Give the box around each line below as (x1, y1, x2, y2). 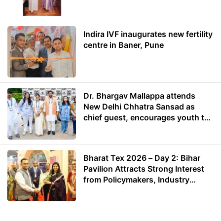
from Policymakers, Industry (83, 174, 190, 184)
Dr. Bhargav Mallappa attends (83, 91, 196, 101)
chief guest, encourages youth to (83, 112, 210, 123)
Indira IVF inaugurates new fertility (83, 29, 213, 39)
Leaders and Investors (83, 185, 168, 195)
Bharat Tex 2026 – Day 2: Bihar (83, 152, 201, 163)
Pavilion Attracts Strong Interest (83, 163, 205, 174)
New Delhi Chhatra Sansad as (83, 102, 195, 112)
